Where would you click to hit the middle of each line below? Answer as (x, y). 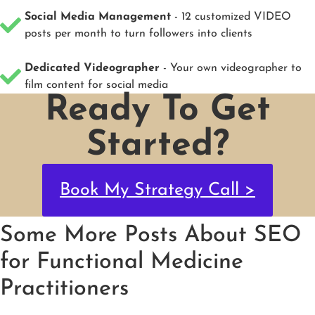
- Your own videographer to (231, 69)
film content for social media (96, 85)
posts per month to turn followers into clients (139, 34)
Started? (157, 146)
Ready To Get (157, 111)
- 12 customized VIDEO (231, 17)
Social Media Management (98, 17)
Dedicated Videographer (92, 69)
